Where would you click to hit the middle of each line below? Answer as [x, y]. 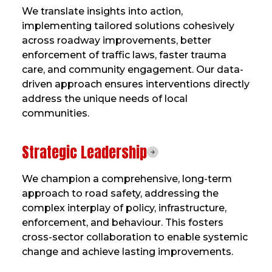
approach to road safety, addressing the [120, 193]
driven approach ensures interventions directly [135, 84]
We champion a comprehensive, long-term [127, 178]
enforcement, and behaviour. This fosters [122, 222]
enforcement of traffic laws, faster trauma [124, 55]
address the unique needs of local [104, 98]
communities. [55, 113]
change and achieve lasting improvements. [127, 251]
